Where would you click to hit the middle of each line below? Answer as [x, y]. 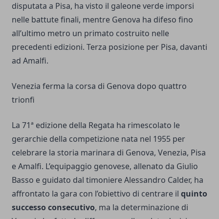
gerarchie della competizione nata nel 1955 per [99, 139]
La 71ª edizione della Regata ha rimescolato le [96, 125]
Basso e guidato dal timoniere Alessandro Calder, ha [108, 180]
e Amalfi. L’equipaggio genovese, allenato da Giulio [105, 166]
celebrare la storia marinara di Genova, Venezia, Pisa [109, 152]
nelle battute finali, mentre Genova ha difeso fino [102, 19]
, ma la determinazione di [142, 207]
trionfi [23, 99]
